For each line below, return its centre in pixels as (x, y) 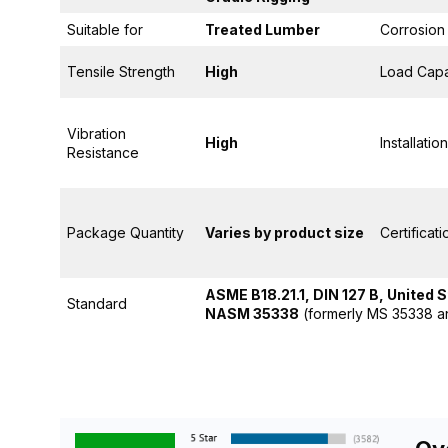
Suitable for (105, 29)
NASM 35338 (252, 313)
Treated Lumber (262, 29)
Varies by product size (284, 232)
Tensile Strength (121, 71)
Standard (97, 303)
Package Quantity (125, 232)
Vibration (96, 133)
